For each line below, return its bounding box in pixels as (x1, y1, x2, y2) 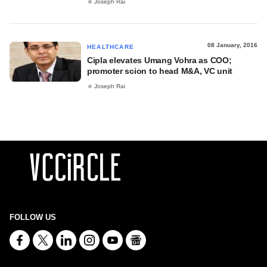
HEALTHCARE (87, 44, 134, 50)
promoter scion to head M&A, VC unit (87, 66, 233, 76)
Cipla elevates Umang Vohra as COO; (87, 55, 232, 65)
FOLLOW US (10, 213, 56, 222)
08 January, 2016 (207, 42, 257, 48)
